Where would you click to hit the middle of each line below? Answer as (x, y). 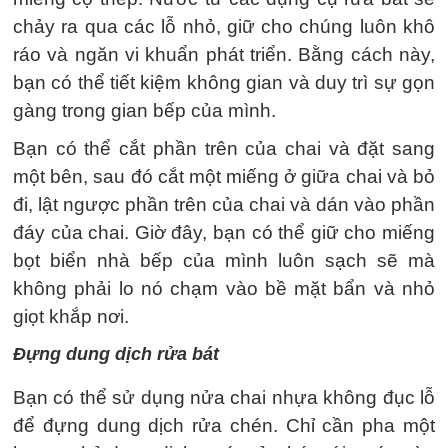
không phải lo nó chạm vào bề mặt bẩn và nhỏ (224, 288)
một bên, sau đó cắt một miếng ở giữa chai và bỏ (224, 176)
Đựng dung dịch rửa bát (116, 354)
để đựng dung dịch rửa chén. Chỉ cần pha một (224, 425)
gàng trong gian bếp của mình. (144, 110)
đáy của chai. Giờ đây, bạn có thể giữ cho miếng (224, 232)
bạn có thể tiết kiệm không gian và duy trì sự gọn (224, 82)
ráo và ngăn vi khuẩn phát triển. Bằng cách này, (224, 54)
